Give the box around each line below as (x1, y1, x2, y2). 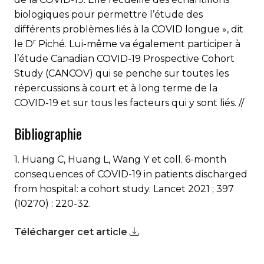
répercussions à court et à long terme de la (14, 82, 217, 94)
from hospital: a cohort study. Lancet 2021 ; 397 (14, 183, 234, 194)
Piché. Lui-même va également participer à (36, 38, 240, 49)
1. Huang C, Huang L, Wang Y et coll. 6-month (14, 153, 226, 165)
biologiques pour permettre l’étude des (14, 8, 203, 20)
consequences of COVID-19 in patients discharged (14, 168, 247, 180)
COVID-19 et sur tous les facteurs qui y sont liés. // (14, 97, 244, 108)
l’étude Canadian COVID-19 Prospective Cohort (14, 52, 235, 64)
